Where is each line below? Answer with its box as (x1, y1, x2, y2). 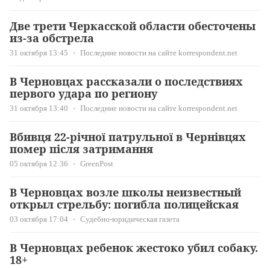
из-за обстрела (10, 31, 94, 46)
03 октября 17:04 (10, 215, 68, 224)
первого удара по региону (10, 86, 157, 101)
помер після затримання (10, 142, 153, 157)
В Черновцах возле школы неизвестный (10, 185, 241, 200)
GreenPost (80, 159, 113, 169)
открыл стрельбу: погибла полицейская (10, 197, 239, 212)
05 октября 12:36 (10, 159, 68, 169)
